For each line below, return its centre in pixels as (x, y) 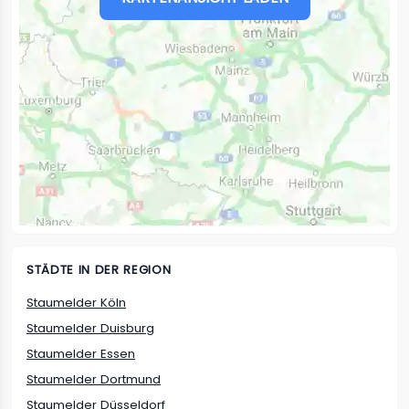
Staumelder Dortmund (94, 379)
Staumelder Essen (81, 354)
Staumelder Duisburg (90, 328)
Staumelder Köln (76, 303)
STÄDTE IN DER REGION (99, 270)
